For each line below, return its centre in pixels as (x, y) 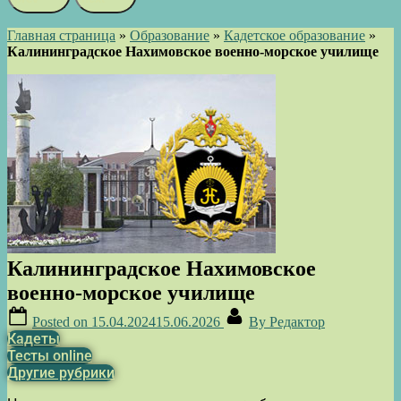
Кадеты (34, 338)
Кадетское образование (294, 35)
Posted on (62, 321)
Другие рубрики (61, 372)
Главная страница (61, 35)
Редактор (297, 321)
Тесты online (50, 355)
